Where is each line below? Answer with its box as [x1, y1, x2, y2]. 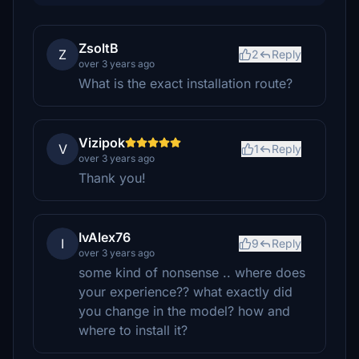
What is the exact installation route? [79, 75, 292, 91]
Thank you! [79, 170, 146, 186]
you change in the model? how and [79, 303, 290, 319]
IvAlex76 [79, 229, 131, 245]
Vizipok [79, 135, 125, 151]
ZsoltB [79, 40, 119, 56]
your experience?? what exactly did [79, 284, 292, 300]
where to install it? [79, 322, 188, 338]
